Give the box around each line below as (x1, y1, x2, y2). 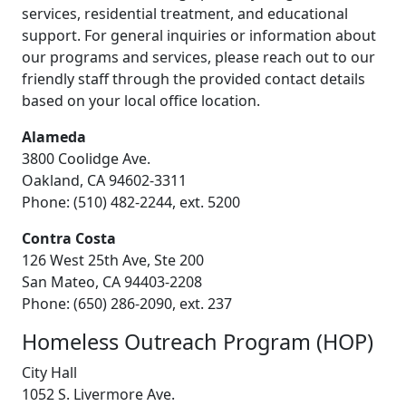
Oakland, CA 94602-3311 (22, 169, 187, 190)
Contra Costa (22, 227, 116, 248)
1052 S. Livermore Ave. (22, 383, 175, 404)
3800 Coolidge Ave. (22, 148, 150, 169)
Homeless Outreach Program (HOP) (22, 326, 373, 356)
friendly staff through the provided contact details (22, 68, 365, 89)
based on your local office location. (22, 90, 260, 111)
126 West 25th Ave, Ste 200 (22, 249, 204, 270)
